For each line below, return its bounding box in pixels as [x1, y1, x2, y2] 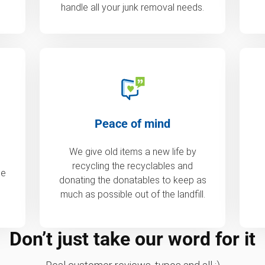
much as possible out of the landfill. [60, 188, 205, 200]
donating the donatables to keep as [59, 174, 206, 186]
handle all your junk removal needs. [61, 1, 204, 13]
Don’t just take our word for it [9, 227, 256, 250]
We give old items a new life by [69, 146, 196, 157]
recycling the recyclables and [72, 160, 193, 172]
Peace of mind [95, 116, 170, 131]
